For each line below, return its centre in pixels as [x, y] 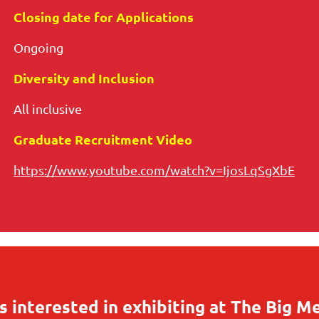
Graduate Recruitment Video [103, 140]
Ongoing [38, 48]
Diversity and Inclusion [84, 78]
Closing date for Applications [104, 17]
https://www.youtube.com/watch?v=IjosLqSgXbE [154, 170]
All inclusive [48, 109]
